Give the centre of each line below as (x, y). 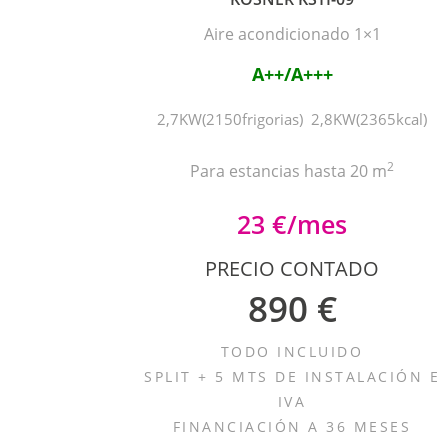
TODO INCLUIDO (292, 351)
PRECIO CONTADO (292, 268)
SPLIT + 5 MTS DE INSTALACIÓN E (292, 376)
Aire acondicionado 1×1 (292, 34)
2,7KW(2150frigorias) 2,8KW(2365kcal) (292, 119)
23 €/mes (292, 224)
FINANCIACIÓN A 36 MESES (292, 426)
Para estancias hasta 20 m (288, 171)
